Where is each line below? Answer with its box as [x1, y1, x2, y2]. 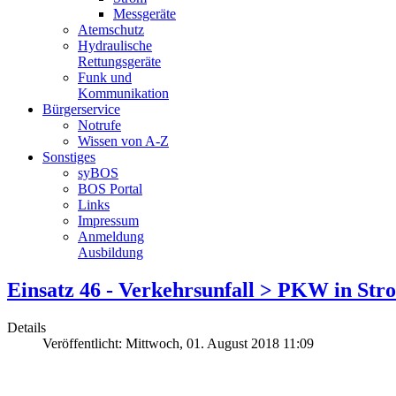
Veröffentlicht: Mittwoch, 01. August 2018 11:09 [42, 335, 314, 351]
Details [7, 319, 46, 335]
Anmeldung [78, 229, 144, 244]
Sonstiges [42, 149, 95, 164]
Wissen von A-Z [78, 133, 169, 148]
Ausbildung [78, 245, 143, 260]
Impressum [78, 213, 139, 228]
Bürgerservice [42, 102, 120, 117]
